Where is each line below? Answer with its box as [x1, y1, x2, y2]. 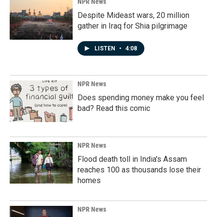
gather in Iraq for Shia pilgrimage [77, 21, 187, 31]
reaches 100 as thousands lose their [77, 165, 201, 174]
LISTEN [94, 45, 117, 52]
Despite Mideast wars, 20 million [77, 11, 189, 20]
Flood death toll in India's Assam [77, 155, 187, 164]
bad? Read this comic [77, 104, 150, 113]
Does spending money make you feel [77, 93, 204, 102]
